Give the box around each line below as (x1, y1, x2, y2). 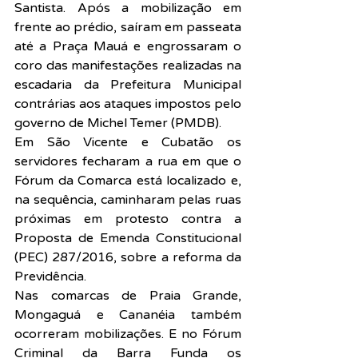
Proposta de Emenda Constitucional (14, 230, 241, 246)
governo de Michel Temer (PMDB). (14, 115, 221, 131)
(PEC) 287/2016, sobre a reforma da (14, 249, 241, 265)
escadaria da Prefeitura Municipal (14, 77, 241, 93)
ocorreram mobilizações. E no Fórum (14, 326, 241, 342)
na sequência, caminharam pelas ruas (14, 192, 241, 208)
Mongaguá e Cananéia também (14, 307, 241, 323)
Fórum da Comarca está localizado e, (14, 173, 241, 189)
